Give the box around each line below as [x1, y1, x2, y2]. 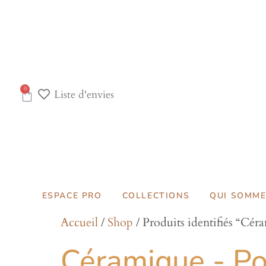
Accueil [61, 214, 98, 230]
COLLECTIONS [122, 190, 190, 201]
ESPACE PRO [42, 190, 102, 201]
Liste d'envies [53, 87, 114, 102]
